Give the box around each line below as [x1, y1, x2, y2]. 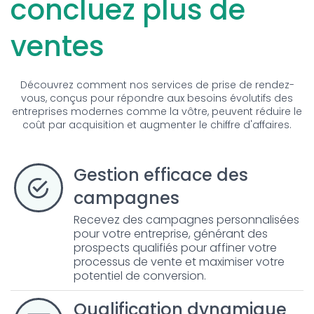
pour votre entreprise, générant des [74, 225, 268, 242]
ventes [11, 26, 104, 66]
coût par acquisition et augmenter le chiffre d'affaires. [22, 117, 292, 132]
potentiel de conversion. [74, 267, 206, 284]
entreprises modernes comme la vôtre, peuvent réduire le [12, 104, 302, 118]
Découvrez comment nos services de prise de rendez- [20, 77, 294, 92]
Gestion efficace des [74, 163, 248, 186]
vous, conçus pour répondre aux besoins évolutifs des [21, 90, 293, 105]
